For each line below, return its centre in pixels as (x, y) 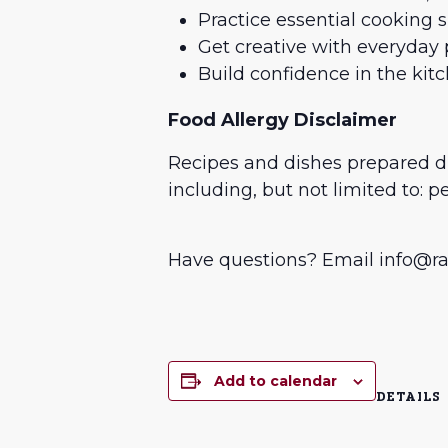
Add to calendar (275, 380)
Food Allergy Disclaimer (282, 120)
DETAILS (408, 396)
